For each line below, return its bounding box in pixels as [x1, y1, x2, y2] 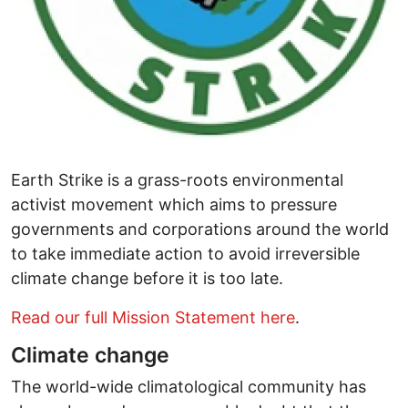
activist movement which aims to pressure [11, 195, 337, 215]
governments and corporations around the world [11, 219, 389, 240]
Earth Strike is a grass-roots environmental [11, 170, 343, 190]
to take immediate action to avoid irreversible [11, 244, 360, 264]
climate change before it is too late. [11, 269, 283, 289]
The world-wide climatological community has [11, 377, 366, 397]
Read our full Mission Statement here [11, 308, 295, 328]
